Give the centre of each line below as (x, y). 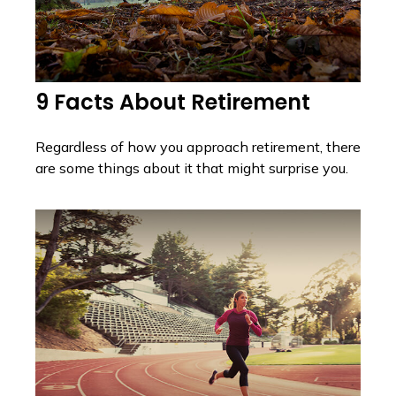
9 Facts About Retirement (173, 102)
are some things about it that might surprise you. (192, 168)
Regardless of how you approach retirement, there (198, 146)
